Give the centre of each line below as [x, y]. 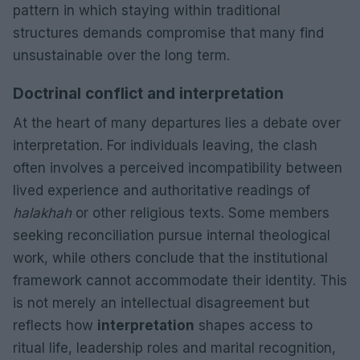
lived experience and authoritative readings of [162, 190]
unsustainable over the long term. [121, 55]
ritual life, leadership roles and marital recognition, [174, 348]
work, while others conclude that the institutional [170, 258]
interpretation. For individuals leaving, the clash [165, 145]
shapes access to [254, 325]
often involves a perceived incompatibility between [178, 168]
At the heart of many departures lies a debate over [177, 123]
